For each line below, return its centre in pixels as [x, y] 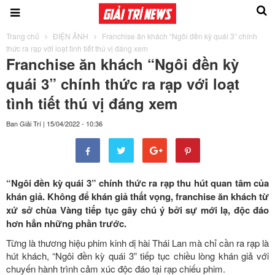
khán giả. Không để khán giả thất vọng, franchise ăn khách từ [137, 196]
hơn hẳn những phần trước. [66, 223]
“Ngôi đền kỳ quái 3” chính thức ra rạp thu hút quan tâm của [137, 183]
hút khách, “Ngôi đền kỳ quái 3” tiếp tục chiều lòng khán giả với [137, 255]
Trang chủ [23, 36]
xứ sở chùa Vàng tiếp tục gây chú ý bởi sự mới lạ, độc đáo [137, 210]
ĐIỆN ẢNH [71, 36]
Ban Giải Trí [24, 123]
